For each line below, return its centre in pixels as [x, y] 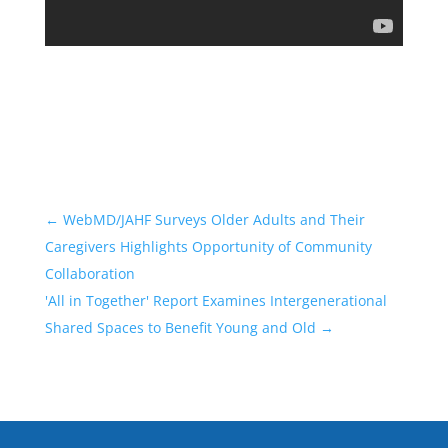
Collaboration [89, 273]
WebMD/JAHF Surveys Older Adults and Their [213, 219]
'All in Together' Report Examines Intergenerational [215, 300]
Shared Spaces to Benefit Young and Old [180, 327]
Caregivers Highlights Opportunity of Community [208, 246]
